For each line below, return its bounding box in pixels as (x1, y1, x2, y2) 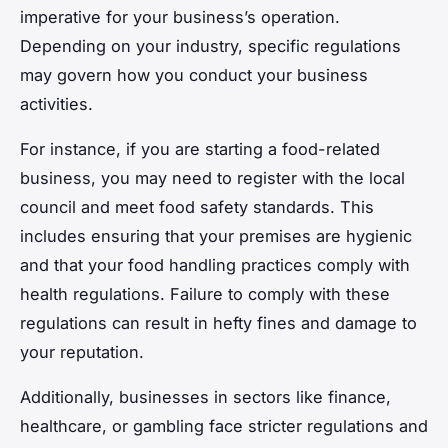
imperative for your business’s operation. (20, 6, 340, 27)
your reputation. (20, 341, 144, 362)
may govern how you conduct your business (20, 64, 368, 85)
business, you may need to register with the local (20, 167, 405, 188)
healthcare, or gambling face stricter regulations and (20, 415, 428, 436)
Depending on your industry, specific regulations (20, 35, 401, 56)
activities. (20, 93, 93, 114)
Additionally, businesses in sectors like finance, (20, 386, 391, 407)
